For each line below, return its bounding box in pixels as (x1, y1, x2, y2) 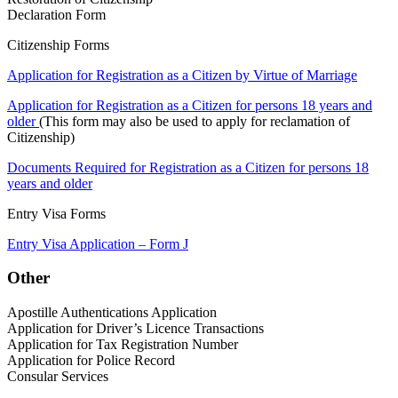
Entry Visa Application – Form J (7, 235, 188, 251)
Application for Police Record (7, 353, 175, 369)
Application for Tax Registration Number (7, 337, 238, 353)
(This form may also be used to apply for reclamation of (39, 113, 350, 129)
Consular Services (7, 369, 108, 385)
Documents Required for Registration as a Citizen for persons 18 (7, 159, 369, 175)
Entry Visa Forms (7, 205, 106, 221)
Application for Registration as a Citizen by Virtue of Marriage (7, 67, 357, 83)
